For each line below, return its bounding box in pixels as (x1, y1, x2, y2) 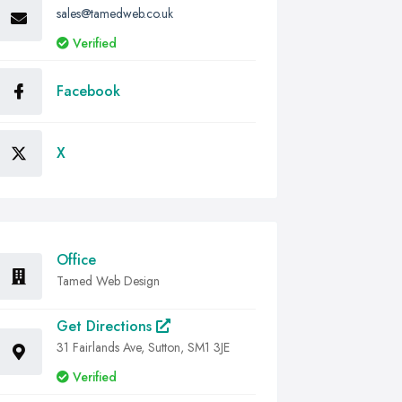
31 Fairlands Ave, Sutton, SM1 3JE (57, 338, 230, 356)
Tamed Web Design (57, 272, 160, 290)
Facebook (57, 81, 120, 101)
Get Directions (57, 316, 156, 336)
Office (57, 249, 96, 270)
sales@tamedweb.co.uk (57, 4, 173, 22)
